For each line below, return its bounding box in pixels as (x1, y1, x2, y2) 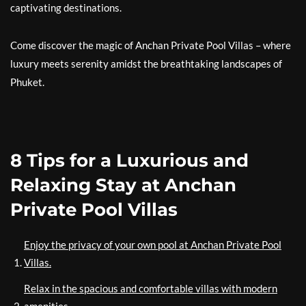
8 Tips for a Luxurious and (10, 150, 249, 172)
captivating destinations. (10, 1, 122, 14)
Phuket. (10, 76, 44, 89)
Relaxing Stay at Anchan (10, 174, 236, 197)
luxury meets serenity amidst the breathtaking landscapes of (10, 57, 282, 70)
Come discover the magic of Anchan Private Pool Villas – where (10, 39, 291, 52)
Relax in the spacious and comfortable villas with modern (24, 282, 277, 295)
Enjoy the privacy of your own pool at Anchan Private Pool (24, 238, 281, 251)
